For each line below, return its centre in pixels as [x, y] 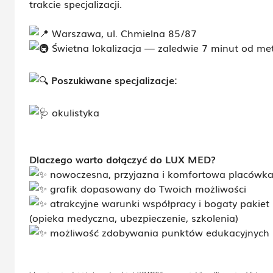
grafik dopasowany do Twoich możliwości [147, 188]
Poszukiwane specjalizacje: [113, 80]
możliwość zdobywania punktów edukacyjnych [158, 232]
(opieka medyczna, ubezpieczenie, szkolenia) [134, 218]
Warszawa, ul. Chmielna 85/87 [123, 33]
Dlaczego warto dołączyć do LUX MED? [122, 159]
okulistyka [74, 112]
